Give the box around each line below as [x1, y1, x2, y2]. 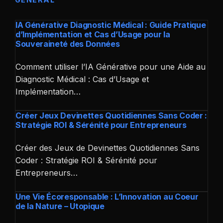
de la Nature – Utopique [15, 201, 105, 211]
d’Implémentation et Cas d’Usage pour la [15, 29, 170, 39]
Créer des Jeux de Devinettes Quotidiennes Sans [15, 142, 200, 153]
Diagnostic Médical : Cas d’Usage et [15, 74, 149, 84]
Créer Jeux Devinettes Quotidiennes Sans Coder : [15, 110, 207, 120]
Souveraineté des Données [15, 38, 120, 49]
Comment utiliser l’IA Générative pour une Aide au [15, 61, 206, 72]
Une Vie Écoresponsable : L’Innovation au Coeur [15, 191, 199, 202]
